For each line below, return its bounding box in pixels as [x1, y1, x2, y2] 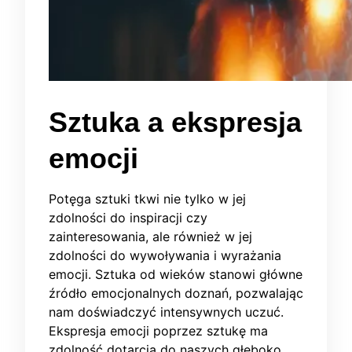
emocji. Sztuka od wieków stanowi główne [49, 266, 302, 283]
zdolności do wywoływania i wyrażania [49, 247, 281, 264]
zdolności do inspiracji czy [49, 210, 207, 226]
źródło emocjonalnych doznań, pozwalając [49, 285, 303, 302]
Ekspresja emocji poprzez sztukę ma [49, 323, 268, 339]
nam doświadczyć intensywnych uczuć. [49, 304, 284, 321]
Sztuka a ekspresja [49, 106, 302, 139]
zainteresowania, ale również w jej [49, 229, 252, 245]
